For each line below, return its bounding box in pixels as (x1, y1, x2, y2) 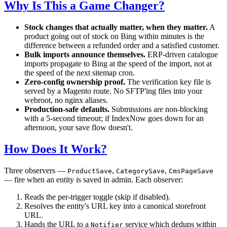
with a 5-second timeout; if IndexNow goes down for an (24, 114, 204, 123)
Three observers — (4, 166, 67, 175)
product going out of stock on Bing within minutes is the (24, 32, 204, 41)
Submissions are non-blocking (109, 105, 208, 114)
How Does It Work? (4, 142, 107, 156)
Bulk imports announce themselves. (24, 50, 145, 59)
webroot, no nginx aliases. (24, 96, 108, 105)
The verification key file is (125, 78, 211, 87)
